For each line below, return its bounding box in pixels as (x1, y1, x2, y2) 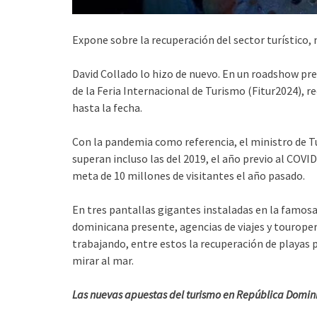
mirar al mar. (72, 253, 134, 268)
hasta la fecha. (72, 100, 142, 115)
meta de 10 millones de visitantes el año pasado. (72, 168, 305, 183)
